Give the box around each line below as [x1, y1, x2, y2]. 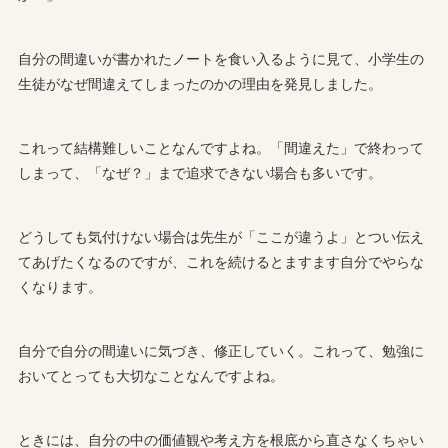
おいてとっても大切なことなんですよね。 [18, 365, 285, 386]
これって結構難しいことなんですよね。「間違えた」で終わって [18, 137, 425, 158]
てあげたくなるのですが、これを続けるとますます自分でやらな [18, 251, 425, 272]
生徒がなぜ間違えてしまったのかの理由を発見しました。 [18, 73, 383, 94]
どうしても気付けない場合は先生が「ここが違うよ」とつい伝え [18, 226, 425, 247]
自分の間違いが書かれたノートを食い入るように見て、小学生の [18, 48, 425, 69]
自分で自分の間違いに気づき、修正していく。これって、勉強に [18, 340, 425, 361]
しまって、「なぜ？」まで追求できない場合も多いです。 [18, 162, 383, 183]
